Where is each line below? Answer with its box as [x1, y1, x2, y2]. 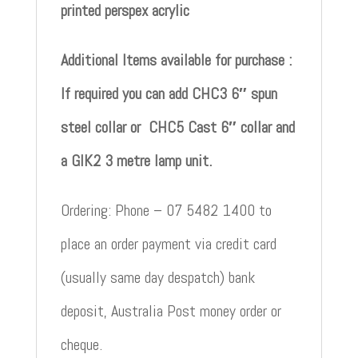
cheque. [60, 333, 102, 355]
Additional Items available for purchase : [60, 49, 292, 70]
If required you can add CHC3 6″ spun [60, 82, 277, 104]
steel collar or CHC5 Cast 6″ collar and [60, 116, 295, 137]
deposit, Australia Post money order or [60, 300, 281, 321]
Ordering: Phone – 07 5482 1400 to [60, 199, 272, 221]
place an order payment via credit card [60, 233, 276, 254]
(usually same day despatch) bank [60, 266, 255, 288]
